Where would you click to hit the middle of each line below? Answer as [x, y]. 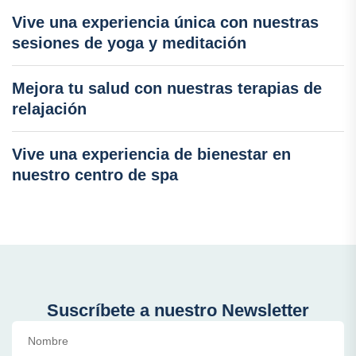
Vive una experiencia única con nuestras [165, 23]
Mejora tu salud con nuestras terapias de [167, 89]
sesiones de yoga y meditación [129, 43]
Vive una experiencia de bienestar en [151, 155]
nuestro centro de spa [95, 175]
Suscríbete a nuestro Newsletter [178, 311]
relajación [49, 109]
